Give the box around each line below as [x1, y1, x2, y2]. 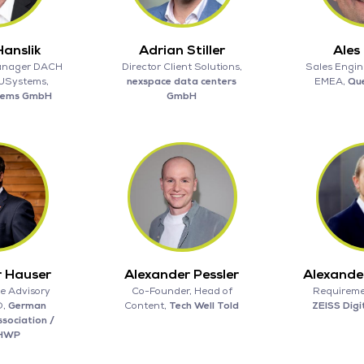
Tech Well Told [169, 299, 240, 312]
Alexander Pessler [124, 266, 240, 283]
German [7, 299, 46, 312]
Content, [124, 299, 170, 312]
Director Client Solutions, [121, 60, 242, 73]
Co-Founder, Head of [131, 284, 232, 297]
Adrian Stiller [138, 41, 225, 58]
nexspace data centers [127, 75, 237, 88]
